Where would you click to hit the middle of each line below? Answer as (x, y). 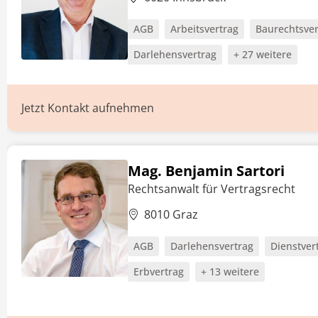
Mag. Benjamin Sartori (206, 171)
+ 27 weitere (263, 54)
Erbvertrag (159, 272)
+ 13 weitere (230, 272)
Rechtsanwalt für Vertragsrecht (212, 189)
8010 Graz (171, 214)
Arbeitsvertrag (204, 29)
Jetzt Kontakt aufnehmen (88, 108)
